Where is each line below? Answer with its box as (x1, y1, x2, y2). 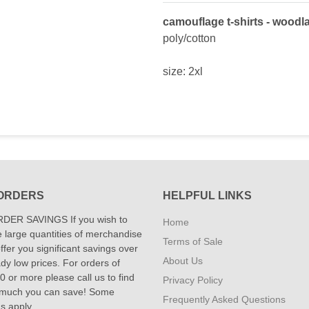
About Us (163, 255, 203, 266)
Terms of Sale (163, 236, 223, 247)
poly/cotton (163, 32, 216, 44)
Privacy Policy (163, 275, 223, 286)
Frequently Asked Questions (163, 294, 286, 305)
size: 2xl (163, 66, 203, 77)
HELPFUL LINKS (163, 190, 252, 201)
